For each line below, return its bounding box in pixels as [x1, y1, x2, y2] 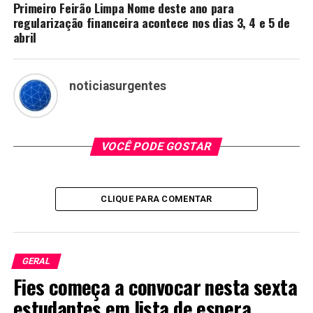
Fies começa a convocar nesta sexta [13, 271, 298, 301]
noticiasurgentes [68, 78, 166, 93]
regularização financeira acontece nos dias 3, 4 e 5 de [13, 13, 290, 31]
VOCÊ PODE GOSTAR [100, 139, 214, 153]
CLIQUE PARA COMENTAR [101, 193, 212, 204]
